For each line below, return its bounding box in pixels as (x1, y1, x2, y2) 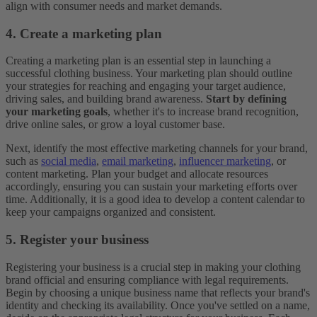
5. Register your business (6, 232, 149, 248)
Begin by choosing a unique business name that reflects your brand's (6, 286, 310, 299)
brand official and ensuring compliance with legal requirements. (6, 273, 289, 286)
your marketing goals (6, 105, 108, 118)
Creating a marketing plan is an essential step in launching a (6, 54, 271, 67)
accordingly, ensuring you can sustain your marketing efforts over (6, 180, 297, 193)
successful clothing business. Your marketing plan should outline (6, 67, 292, 80)
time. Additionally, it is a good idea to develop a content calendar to (6, 193, 305, 206)
